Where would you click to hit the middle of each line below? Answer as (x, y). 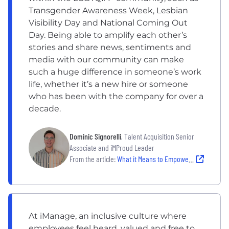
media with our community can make (106, 59)
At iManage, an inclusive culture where (108, 216)
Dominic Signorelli (95, 136)
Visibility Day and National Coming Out (108, 22)
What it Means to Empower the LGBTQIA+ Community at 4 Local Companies (153, 158)
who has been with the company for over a (116, 96)
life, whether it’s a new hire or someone (108, 84)
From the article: (93, 158)
